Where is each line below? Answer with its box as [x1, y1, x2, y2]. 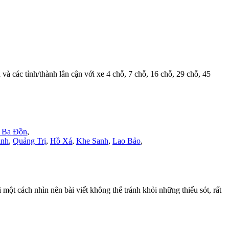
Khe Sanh [76, 136, 108, 146]
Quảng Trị [13, 136, 46, 146]
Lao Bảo [112, 136, 141, 146]
